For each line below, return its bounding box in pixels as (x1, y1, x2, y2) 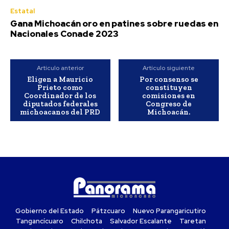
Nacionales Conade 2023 (10, 28, 119, 40)
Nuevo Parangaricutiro (133, 207, 206, 216)
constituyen (145, 83, 192, 93)
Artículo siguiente (143, 64, 195, 73)
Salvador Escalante (109, 217, 172, 226)
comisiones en (142, 91, 196, 101)
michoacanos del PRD (20, 107, 101, 117)
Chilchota (71, 217, 102, 226)
